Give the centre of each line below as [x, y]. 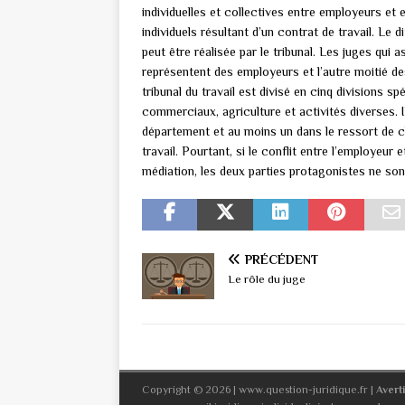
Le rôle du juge [267, 278]
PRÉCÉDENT [282, 259]
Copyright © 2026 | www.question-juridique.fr [256, 389]
